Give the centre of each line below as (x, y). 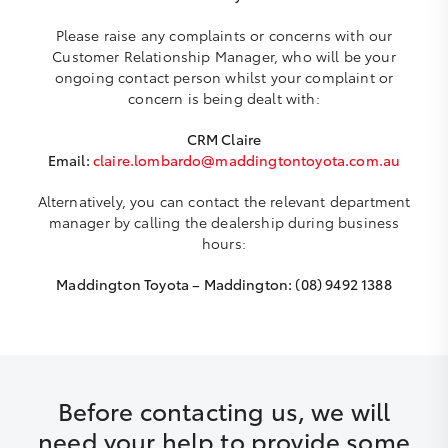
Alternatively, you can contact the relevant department (224, 201)
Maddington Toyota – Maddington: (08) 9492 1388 (224, 284)
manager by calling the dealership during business (224, 222)
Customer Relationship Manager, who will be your (224, 56)
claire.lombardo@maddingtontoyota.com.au (246, 160)
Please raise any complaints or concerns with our (224, 35)
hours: (224, 243)
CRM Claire (224, 139)
